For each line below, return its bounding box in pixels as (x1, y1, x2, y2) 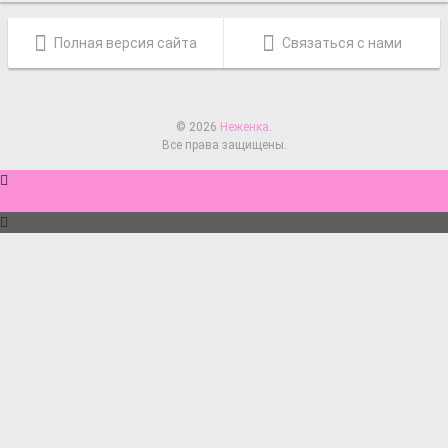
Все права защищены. (161, 138, 287, 152)
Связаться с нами (279, 35, 402, 51)
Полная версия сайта (51, 35, 197, 51)
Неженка (220, 120, 269, 134)
